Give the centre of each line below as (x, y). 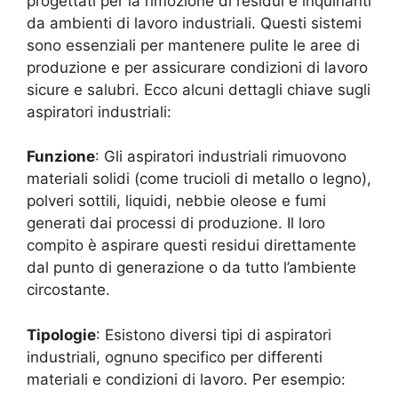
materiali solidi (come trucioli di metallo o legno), (199, 179)
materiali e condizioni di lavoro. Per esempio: (186, 379)
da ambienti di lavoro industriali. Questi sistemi (194, 23)
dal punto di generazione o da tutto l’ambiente (191, 267)
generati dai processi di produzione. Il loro (176, 223)
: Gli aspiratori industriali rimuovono (221, 156)
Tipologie (61, 334)
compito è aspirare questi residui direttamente (191, 245)
